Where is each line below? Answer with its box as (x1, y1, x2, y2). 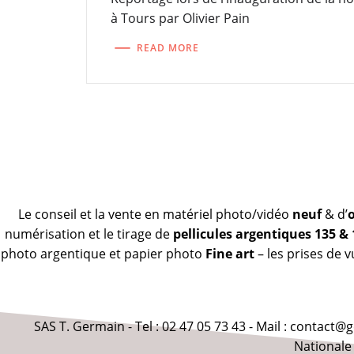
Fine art (205, 245, 254, 263)
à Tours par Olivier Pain (111, 9, 250, 28)
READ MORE (137, 40, 200, 55)
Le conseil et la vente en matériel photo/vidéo (17, 205, 292, 224)
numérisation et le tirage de (5, 225, 173, 243)
